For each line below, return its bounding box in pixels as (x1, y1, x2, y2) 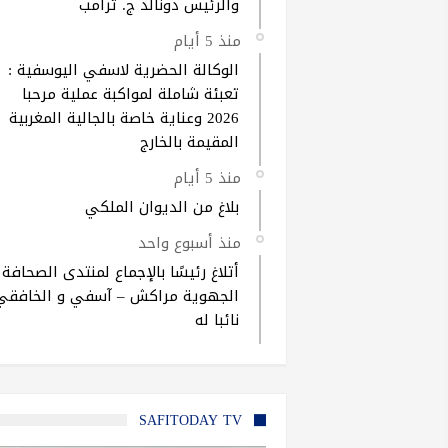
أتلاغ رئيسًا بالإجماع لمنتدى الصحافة (2, 257, 239, 286)
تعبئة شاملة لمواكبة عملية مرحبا (22, 79, 239, 108)
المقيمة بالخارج (140, 127, 239, 156)
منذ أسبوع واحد (138, 228, 241, 257)
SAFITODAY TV (139, 406, 242, 434)
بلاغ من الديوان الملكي (85, 192, 239, 221)
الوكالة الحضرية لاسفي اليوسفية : (8, 55, 239, 84)
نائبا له (195, 305, 239, 334)
